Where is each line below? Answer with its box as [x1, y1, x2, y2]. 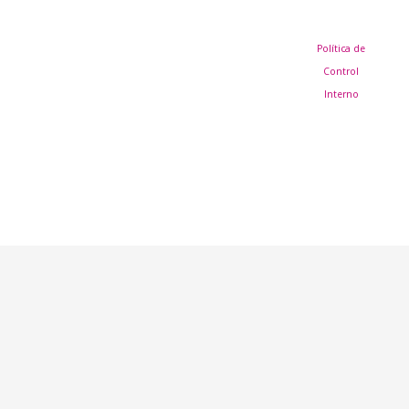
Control [323, 65, 360, 79]
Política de [317, 42, 366, 56]
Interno [323, 88, 359, 101]
